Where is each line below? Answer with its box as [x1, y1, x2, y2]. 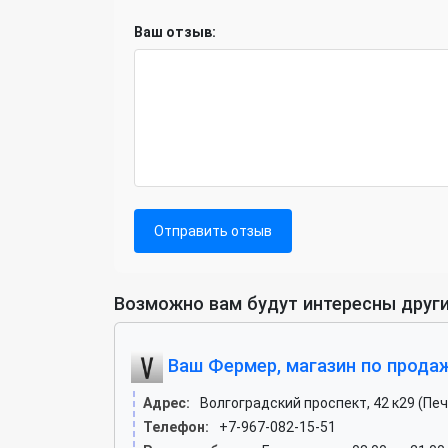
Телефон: [143, 419, 209, 435]
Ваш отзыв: [134, 24, 216, 40]
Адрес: [143, 395, 190, 411]
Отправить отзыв [154, 223, 272, 239]
